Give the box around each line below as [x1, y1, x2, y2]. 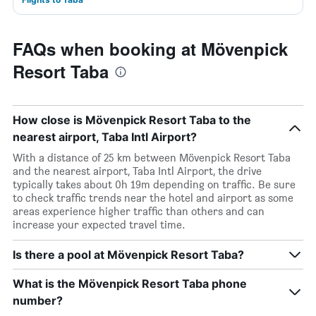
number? [13, 293, 63, 308]
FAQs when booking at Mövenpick [13, 37, 288, 61]
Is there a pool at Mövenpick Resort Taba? [13, 248, 244, 262]
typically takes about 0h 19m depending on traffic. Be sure [13, 178, 296, 191]
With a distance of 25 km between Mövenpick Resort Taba [13, 151, 291, 164]
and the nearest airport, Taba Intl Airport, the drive [13, 164, 262, 178]
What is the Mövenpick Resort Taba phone [13, 276, 247, 291]
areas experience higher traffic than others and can [13, 205, 265, 218]
